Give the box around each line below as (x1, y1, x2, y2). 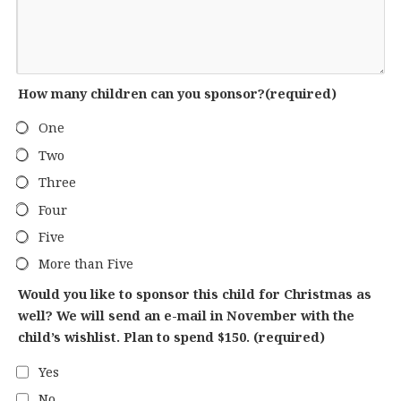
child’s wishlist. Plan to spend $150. (17, 328, 253, 346)
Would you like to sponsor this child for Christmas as (17, 286, 371, 303)
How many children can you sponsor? (17, 85, 265, 102)
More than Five (38, 255, 133, 273)
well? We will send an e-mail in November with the (17, 307, 354, 325)
